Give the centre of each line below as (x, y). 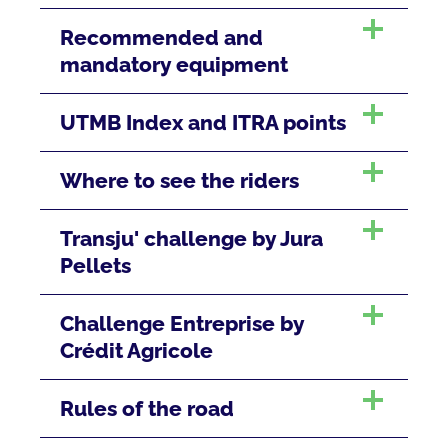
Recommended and (161, 38)
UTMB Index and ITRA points (203, 123)
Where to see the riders (179, 181)
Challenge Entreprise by (182, 324)
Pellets (95, 266)
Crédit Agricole (136, 351)
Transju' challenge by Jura (191, 239)
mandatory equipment (174, 65)
